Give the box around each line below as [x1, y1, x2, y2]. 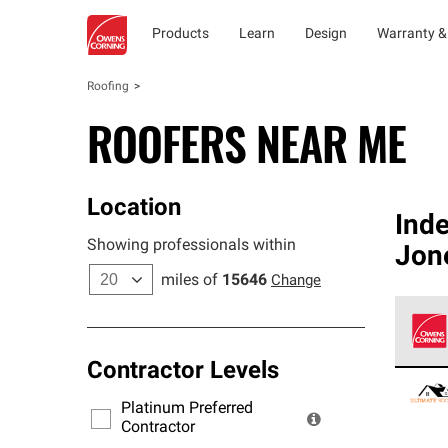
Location [87, 197, 181, 221]
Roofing [87, 81, 129, 93]
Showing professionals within [87, 238, 296, 254]
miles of [161, 273, 218, 289]
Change [271, 274, 321, 289]
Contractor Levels [87, 360, 279, 384]
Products [152, 27, 209, 42]
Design [305, 27, 347, 42]
